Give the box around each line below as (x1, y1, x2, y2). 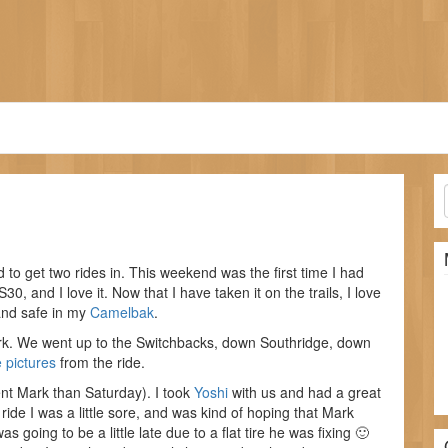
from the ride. (56, 352, 145, 372)
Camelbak (90, 302, 154, 322)
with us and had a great (228, 382, 381, 402)
